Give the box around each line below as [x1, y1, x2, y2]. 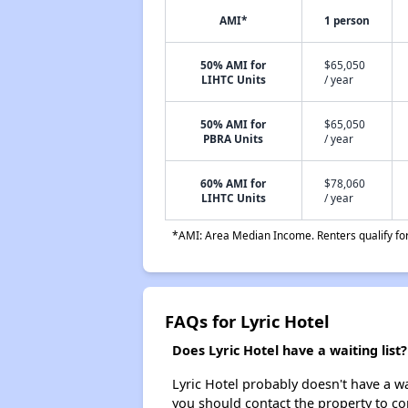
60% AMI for [200, 176, 267, 190]
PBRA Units [203, 131, 264, 146]
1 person [323, 13, 370, 27]
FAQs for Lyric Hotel [164, 310, 330, 332]
